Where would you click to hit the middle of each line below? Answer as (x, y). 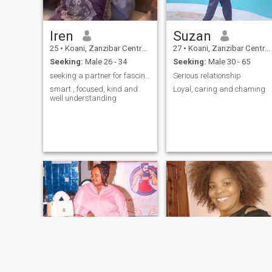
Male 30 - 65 (228, 62)
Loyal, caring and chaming (219, 89)
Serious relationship (207, 75)
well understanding (83, 98)
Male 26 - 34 (105, 62)
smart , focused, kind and (93, 89)
